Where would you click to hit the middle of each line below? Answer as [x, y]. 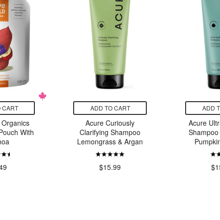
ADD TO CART [110, 108]
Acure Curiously [110, 123]
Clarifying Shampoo [110, 132]
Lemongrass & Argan [110, 142]
